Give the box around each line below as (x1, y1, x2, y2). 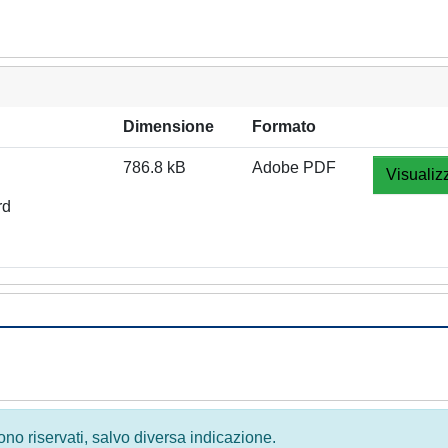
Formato (252, 118, 316, 135)
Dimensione (123, 118, 214, 135)
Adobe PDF (252, 159, 336, 176)
